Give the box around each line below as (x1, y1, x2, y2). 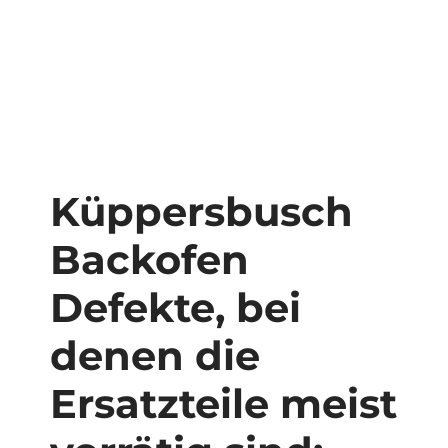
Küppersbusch (50, 186, 353, 236)
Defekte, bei (50, 282, 301, 332)
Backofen (50, 234, 249, 284)
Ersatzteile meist (50, 378, 397, 428)
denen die (50, 330, 260, 380)
